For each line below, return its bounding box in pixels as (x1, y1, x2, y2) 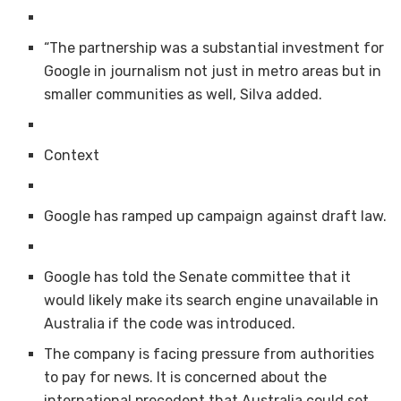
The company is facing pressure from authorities (44, 346, 375, 363)
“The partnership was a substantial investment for (44, 39, 385, 57)
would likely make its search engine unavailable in (44, 292, 380, 310)
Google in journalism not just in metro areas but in (44, 63, 382, 81)
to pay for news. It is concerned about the (44, 369, 328, 387)
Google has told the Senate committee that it (44, 269, 352, 286)
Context (44, 147, 100, 165)
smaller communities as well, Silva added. (44, 86, 323, 104)
